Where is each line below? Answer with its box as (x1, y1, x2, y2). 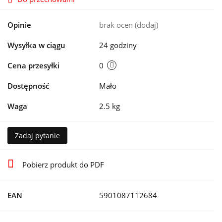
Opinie (7, 20, 31, 30)
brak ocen (99, 20, 135, 30)
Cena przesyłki (7, 60, 59, 71)
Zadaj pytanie (15, 131, 60, 141)
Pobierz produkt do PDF (22, 160, 104, 170)
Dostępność (7, 81, 49, 91)
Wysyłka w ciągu (7, 40, 65, 51)
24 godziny (99, 40, 137, 51)
